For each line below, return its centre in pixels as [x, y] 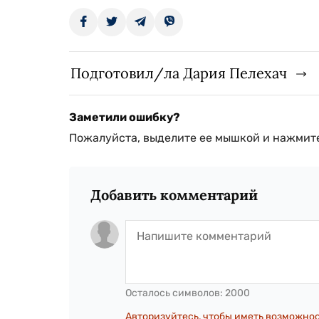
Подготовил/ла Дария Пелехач [179, 73]
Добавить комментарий [174, 194]
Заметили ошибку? [125, 117]
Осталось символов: [175, 293]
